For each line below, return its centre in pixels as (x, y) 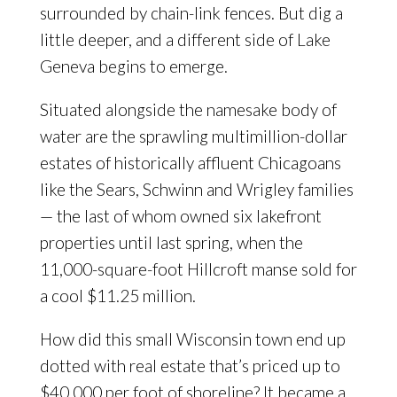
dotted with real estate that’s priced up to (190, 366)
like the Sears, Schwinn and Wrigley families (196, 189)
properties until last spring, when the (171, 242)
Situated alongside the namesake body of (188, 109)
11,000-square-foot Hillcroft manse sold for (198, 269)
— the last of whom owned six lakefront (180, 216)
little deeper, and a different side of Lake (185, 39)
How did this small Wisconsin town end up (192, 339)
